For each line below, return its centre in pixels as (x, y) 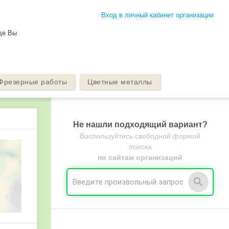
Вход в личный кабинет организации (157, 15)
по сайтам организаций (140, 157)
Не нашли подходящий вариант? (140, 124)
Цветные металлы (120, 82)
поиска (140, 147)
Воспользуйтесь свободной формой (140, 136)
